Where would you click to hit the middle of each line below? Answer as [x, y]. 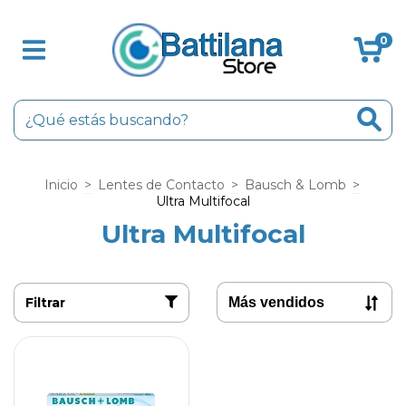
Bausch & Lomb [295, 185]
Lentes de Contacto [161, 185]
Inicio [61, 185]
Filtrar [45, 302]
